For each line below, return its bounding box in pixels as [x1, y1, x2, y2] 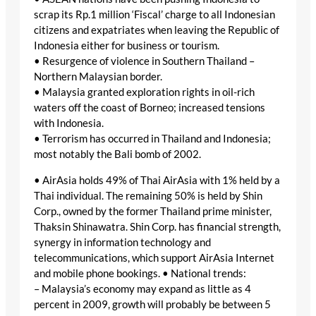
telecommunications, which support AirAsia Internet [34, 251, 274, 264]
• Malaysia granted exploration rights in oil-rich [34, 85, 255, 98]
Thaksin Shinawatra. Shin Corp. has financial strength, [34, 220, 281, 233]
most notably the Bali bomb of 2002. [34, 147, 201, 160]
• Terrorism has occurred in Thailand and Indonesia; [34, 132, 271, 145]
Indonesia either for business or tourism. [34, 39, 219, 51]
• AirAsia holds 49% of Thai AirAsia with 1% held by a [34, 174, 280, 186]
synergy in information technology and [34, 236, 211, 248]
